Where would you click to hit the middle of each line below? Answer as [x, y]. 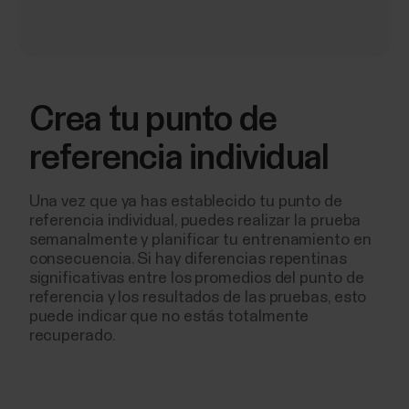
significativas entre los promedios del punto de [196, 278]
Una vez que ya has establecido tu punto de [185, 201]
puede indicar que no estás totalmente [169, 316]
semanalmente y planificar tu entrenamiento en [200, 240]
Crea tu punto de [153, 120]
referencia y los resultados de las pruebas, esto [198, 297]
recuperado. [72, 336]
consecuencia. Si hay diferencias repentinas [188, 259]
